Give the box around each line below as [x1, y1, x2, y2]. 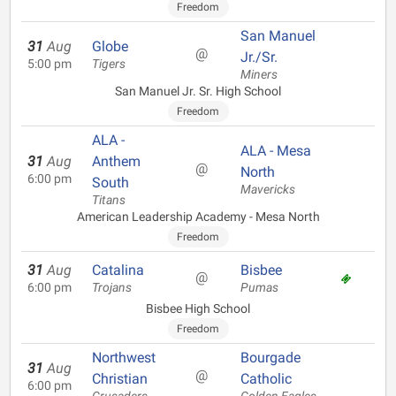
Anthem [92, 153, 141, 170]
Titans [92, 193, 126, 208]
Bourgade [240, 349, 301, 366]
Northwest [92, 349, 156, 366]
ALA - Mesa [240, 142, 311, 159]
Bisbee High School [146, 301, 250, 316]
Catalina [92, 262, 144, 278]
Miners [240, 67, 278, 82]
